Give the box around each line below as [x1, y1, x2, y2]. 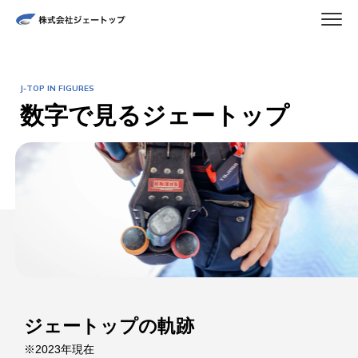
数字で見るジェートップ [20, 102, 289, 129]
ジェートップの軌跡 [24, 315, 194, 336]
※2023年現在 [24, 342, 94, 356]
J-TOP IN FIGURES [20, 83, 94, 93]
